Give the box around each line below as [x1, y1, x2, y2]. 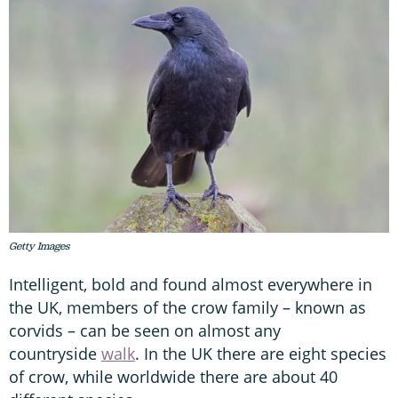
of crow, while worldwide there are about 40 [9, 366, 338, 388]
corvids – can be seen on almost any [9, 320, 281, 342]
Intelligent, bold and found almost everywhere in [9, 274, 372, 296]
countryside [9, 343, 101, 365]
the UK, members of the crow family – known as [9, 297, 366, 319]
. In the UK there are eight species [135, 343, 386, 365]
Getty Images [9, 239, 69, 254]
